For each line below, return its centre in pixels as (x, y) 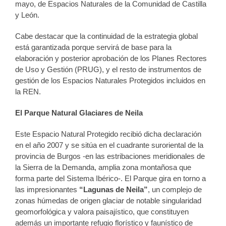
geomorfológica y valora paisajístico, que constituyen (102, 212)
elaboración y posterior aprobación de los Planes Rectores (111, 58)
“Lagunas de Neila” (114, 189)
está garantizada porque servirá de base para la (93, 47)
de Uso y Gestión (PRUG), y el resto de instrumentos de (108, 69)
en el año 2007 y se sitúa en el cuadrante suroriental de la (109, 145)
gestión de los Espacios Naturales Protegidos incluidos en (110, 80)
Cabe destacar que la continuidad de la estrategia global (106, 36)
